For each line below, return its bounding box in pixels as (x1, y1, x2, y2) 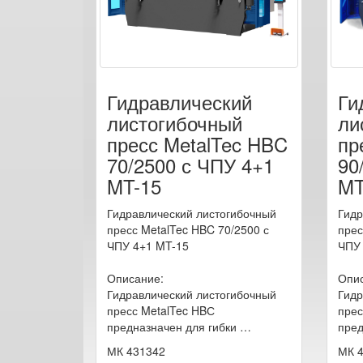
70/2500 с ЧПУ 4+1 (107, 150, 274, 179)
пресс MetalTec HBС (107, 301, 215, 318)
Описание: (107, 269, 164, 286)
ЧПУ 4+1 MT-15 (107, 237, 189, 254)
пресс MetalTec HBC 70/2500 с (107, 220, 269, 237)
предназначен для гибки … (107, 318, 251, 335)
